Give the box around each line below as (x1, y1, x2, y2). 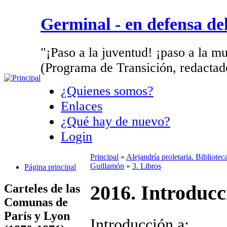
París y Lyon (4, 209, 70, 222)
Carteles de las (4, 181, 80, 195)
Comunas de (4, 195, 68, 209)
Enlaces (61, 98, 102, 113)
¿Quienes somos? (61, 83, 154, 98)
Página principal (24, 162, 76, 171)
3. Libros (132, 162, 161, 170)
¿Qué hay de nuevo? (61, 113, 170, 129)
